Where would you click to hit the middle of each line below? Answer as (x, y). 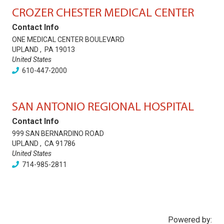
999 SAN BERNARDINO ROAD (58, 133)
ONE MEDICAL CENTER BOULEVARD (68, 39)
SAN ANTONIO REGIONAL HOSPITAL (103, 107)
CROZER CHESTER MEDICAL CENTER (103, 13)
